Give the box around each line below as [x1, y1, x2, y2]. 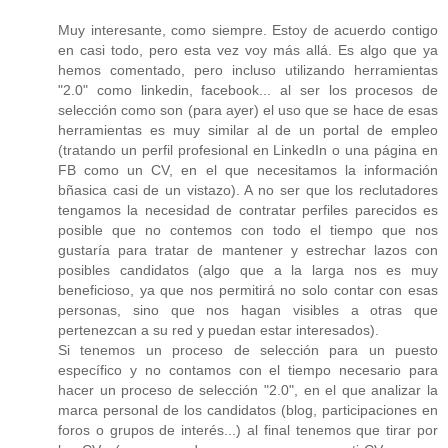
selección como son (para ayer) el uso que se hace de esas [58, 101, 438, 118]
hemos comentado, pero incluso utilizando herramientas [58, 61, 438, 78]
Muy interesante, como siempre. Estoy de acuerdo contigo [58, 21, 438, 38]
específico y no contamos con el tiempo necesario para [58, 361, 438, 378]
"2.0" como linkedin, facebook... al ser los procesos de [58, 81, 438, 98]
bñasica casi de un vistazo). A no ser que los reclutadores [58, 181, 438, 198]
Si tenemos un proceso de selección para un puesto [58, 341, 438, 358]
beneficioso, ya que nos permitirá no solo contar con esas [58, 281, 438, 298]
